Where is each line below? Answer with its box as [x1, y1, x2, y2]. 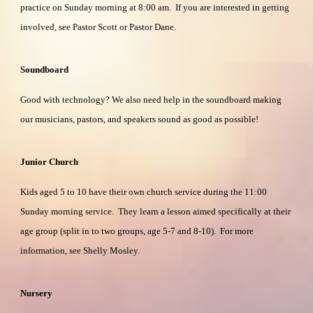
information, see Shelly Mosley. [20, 245, 140, 256]
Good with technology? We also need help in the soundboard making [20, 94, 282, 105]
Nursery [20, 287, 53, 298]
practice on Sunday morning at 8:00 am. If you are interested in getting [20, 1, 290, 13]
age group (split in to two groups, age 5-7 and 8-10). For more [20, 225, 254, 236]
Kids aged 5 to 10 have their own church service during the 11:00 [20, 186, 268, 197]
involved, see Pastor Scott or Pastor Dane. [20, 21, 177, 32]
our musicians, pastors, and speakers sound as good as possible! [20, 113, 259, 124]
